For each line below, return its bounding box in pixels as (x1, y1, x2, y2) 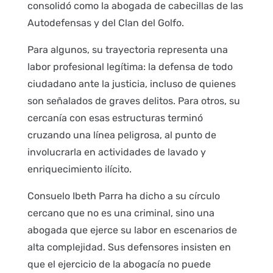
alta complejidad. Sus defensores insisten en (27, 241, 231, 253)
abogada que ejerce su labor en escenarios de (27, 224, 237, 236)
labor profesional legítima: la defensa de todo (27, 61, 233, 73)
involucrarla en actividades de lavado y (27, 146, 206, 158)
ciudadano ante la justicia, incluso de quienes (27, 78, 236, 90)
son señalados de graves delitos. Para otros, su (27, 95, 240, 107)
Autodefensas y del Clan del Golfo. (27, 17, 184, 29)
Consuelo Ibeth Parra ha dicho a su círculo (27, 190, 220, 202)
